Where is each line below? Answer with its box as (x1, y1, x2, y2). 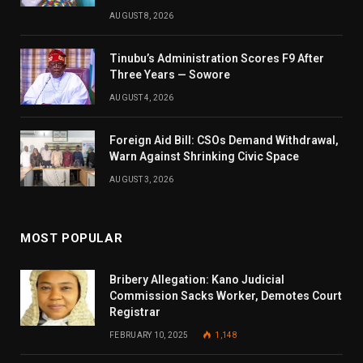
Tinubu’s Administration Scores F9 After (109, 52, 324, 66)
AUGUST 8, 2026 (109, 11, 174, 21)
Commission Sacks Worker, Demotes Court (109, 289, 342, 303)
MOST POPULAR (20, 231, 123, 246)
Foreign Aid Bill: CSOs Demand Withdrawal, (109, 134, 339, 147)
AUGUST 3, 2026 (109, 175, 174, 185)
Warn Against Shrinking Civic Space (109, 150, 299, 164)
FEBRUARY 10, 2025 (109, 331, 189, 340)
